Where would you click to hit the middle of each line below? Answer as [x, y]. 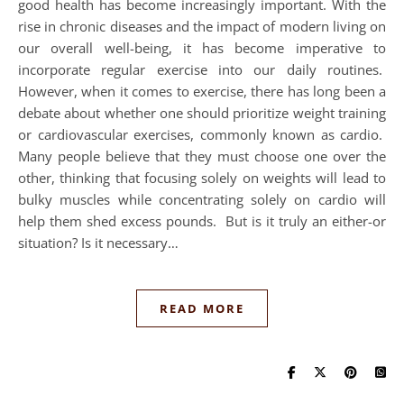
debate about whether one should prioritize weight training [202, 113]
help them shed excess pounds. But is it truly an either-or [202, 221]
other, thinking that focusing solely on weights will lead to [202, 178]
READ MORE [202, 308]
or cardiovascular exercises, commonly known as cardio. [202, 134]
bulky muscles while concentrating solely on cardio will [202, 199]
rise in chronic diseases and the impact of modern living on [202, 26]
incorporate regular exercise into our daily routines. [202, 69]
